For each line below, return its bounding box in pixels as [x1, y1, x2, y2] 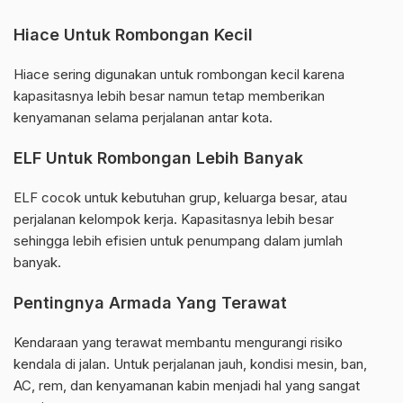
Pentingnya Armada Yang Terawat [13, 293, 287, 313]
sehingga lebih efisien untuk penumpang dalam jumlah [13, 232, 343, 250]
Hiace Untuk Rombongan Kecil [13, 25, 253, 45]
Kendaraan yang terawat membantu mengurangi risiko [13, 334, 343, 352]
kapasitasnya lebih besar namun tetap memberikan [13, 87, 325, 105]
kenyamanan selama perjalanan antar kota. [13, 109, 273, 127]
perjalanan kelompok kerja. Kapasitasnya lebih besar [13, 210, 334, 228]
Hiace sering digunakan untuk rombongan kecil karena [13, 66, 345, 84]
